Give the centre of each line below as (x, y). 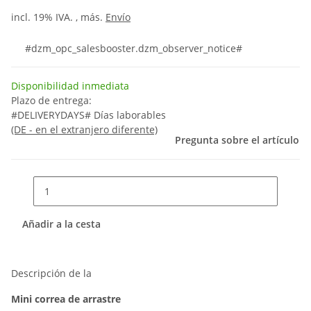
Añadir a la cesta (63, 224)
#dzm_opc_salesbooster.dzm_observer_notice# (134, 48)
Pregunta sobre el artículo (237, 140)
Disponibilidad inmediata (70, 86)
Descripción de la (51, 273)
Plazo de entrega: (51, 100)
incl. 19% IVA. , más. (58, 17)
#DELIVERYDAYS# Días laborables (89, 115)
